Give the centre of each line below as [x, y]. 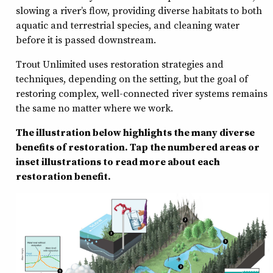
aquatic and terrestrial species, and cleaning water [128, 25]
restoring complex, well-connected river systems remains [142, 94]
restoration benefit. [63, 176]
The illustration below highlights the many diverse [135, 133]
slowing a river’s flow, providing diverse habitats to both [139, 11]
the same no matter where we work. [94, 108]
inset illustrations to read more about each [118, 162]
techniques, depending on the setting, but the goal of [132, 79]
